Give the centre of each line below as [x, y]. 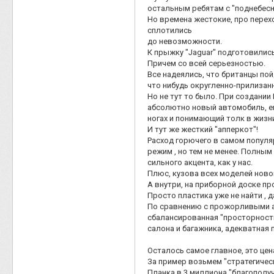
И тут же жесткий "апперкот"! [203, 129]
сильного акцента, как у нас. [200, 162]
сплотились [170, 30]
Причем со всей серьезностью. [206, 63]
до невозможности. [185, 41]
